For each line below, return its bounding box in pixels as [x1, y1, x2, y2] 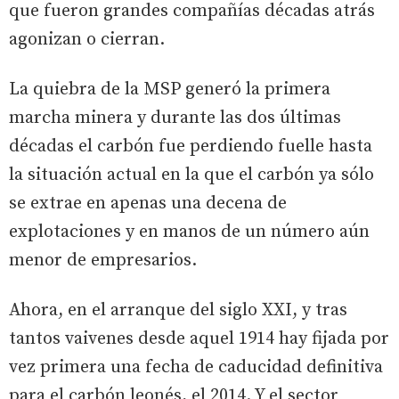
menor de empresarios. [9, 248, 197, 272]
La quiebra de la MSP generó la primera [9, 77, 330, 101]
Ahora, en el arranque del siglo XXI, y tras [9, 298, 347, 322]
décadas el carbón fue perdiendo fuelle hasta [9, 134, 372, 158]
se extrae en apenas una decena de [9, 191, 287, 215]
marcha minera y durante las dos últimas [9, 106, 341, 129]
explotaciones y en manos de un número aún [9, 220, 370, 243]
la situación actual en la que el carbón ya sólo [9, 163, 374, 186]
